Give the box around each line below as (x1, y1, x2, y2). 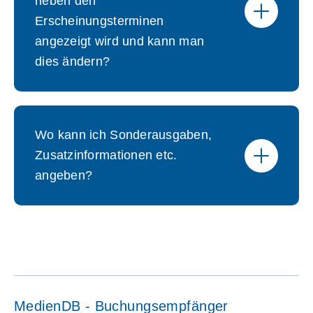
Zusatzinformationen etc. (35, 148, 177, 162)
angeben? (35, 168, 93, 182)
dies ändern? (35, 54, 110, 68)
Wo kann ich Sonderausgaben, (35, 128, 212, 142)
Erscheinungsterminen (35, 14, 164, 28)
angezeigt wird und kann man (35, 34, 205, 48)
